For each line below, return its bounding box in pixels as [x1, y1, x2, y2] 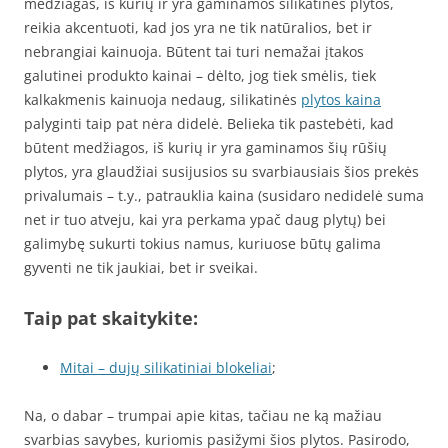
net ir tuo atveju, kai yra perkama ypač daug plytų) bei [24, 210, 386, 229]
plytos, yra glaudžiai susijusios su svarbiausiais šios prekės [24, 162, 419, 181]
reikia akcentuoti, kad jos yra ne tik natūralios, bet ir [24, 18, 372, 37]
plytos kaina [301, 90, 381, 109]
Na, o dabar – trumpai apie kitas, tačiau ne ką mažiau [24, 406, 382, 425]
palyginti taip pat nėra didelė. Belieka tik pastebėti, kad [24, 114, 394, 133]
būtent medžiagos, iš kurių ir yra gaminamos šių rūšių [24, 138, 387, 157]
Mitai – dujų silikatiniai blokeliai [60, 358, 272, 377]
